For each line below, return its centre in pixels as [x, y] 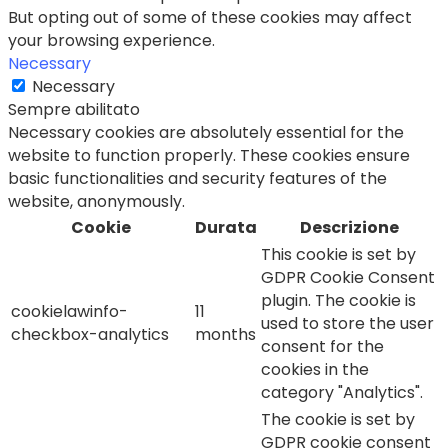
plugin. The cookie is [338, 300]
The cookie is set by [338, 419]
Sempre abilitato [74, 109]
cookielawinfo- [69, 311]
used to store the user [347, 323]
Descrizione [349, 227]
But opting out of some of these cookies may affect [210, 17]
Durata [226, 227]
